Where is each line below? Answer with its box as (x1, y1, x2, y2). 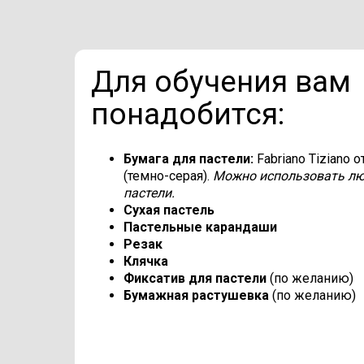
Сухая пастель (123, 201, 214, 218)
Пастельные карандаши (123, 219, 277, 235)
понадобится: (91, 96, 284, 132)
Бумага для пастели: (123, 150, 257, 167)
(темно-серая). (123, 167, 213, 184)
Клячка (123, 253, 168, 269)
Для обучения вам (91, 63, 351, 99)
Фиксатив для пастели (123, 270, 270, 286)
